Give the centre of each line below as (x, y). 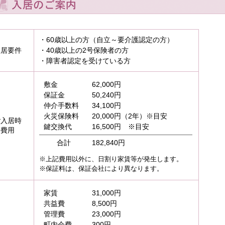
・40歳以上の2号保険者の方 (84, 50)
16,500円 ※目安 (120, 127)
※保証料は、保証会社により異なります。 (101, 168)
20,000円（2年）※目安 (129, 116)
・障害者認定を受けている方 (85, 61)
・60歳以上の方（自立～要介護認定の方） (106, 40)
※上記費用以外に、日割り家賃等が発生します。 (111, 159)
